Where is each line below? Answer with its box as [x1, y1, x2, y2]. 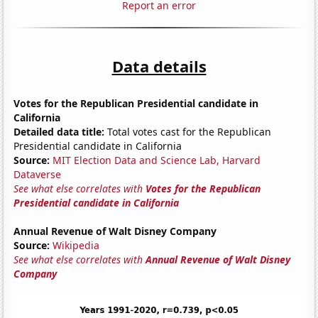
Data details [111, 55, 207, 77]
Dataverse [13, 167, 62, 181]
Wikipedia [53, 238, 100, 252]
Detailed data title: [13, 124, 105, 138]
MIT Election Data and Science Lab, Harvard [53, 153, 261, 167]
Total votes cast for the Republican [104, 124, 272, 138]
